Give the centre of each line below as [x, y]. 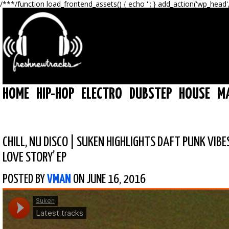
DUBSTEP [151, 94]
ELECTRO [102, 94]
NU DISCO [49, 142]
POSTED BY [25, 179]
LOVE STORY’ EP [35, 158]
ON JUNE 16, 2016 [108, 179]
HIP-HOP [55, 94]
